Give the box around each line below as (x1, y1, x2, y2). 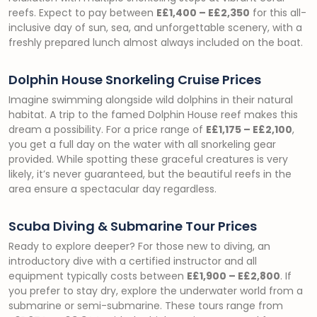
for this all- (250, 6, 306, 20)
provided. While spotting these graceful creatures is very (8, 152, 288, 166)
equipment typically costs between (8, 269, 187, 283)
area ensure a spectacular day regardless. (8, 182, 217, 196)
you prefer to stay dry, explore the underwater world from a (8, 284, 303, 298)
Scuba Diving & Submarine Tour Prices (8, 217, 257, 235)
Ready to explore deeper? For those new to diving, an (8, 239, 270, 253)
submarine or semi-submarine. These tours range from (8, 299, 283, 313)
